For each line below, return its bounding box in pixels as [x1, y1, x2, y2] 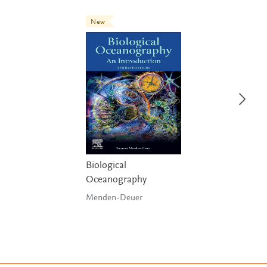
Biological [86, 160, 126, 171]
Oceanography [86, 175, 147, 185]
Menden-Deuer [86, 193, 142, 203]
